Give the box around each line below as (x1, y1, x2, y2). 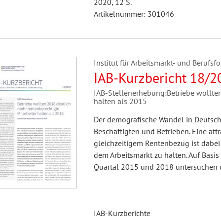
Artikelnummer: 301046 (93, 9, 174, 19)
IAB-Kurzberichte (93, 208, 150, 218)
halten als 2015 (93, 96, 147, 106)
